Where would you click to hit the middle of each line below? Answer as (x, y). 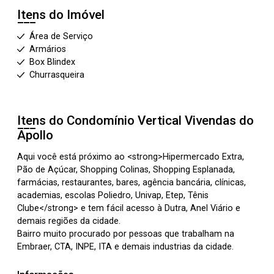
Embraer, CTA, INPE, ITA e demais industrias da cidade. (125, 247)
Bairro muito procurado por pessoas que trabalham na (126, 234)
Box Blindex (52, 62)
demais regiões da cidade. (69, 221)
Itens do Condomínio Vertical (101, 120)
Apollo (35, 135)
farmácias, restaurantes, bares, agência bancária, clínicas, (131, 183)
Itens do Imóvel (61, 15)
